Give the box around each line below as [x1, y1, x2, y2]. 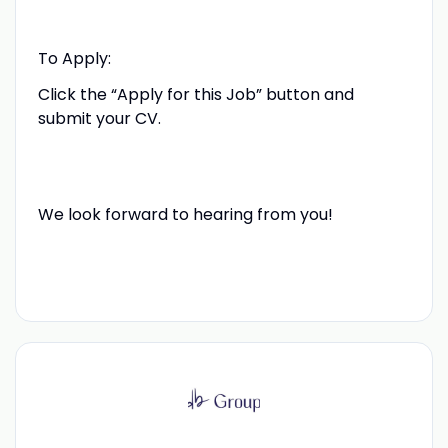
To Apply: [37, 46, 111, 70]
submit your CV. [37, 106, 161, 130]
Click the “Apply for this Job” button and [37, 82, 354, 106]
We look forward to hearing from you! [37, 202, 333, 226]
